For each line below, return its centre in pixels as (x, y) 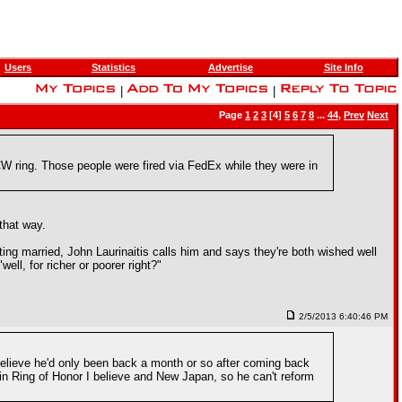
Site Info (343, 67)
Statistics (114, 67)
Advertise (231, 67)
